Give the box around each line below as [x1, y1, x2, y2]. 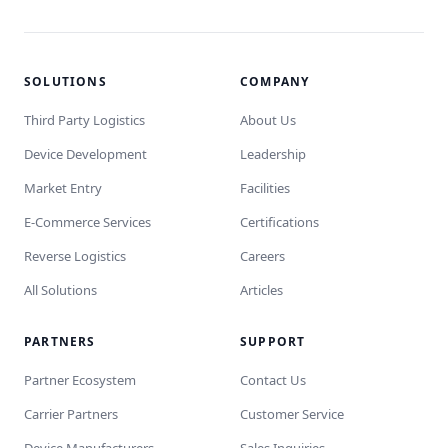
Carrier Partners [24, 405, 118, 423]
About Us [240, 111, 296, 129]
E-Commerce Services [24, 213, 151, 231]
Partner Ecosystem [24, 371, 136, 389]
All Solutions [24, 281, 97, 299]
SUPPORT [240, 333, 306, 350]
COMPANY [240, 73, 310, 90]
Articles [240, 281, 283, 299]
